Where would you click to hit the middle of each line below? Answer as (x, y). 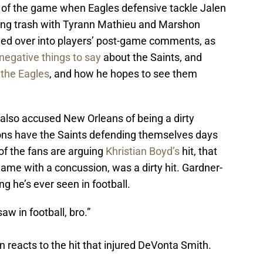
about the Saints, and (151, 58)
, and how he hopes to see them (123, 74)
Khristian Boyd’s (143, 151)
